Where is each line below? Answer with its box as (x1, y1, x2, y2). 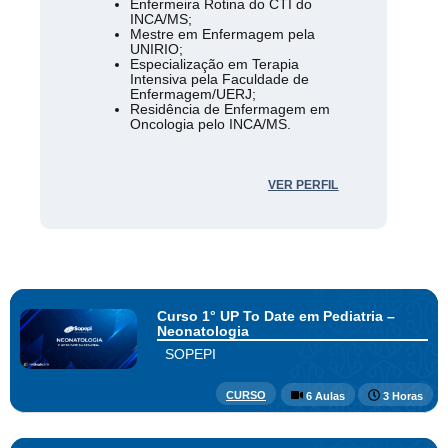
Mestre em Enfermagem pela (130, 26, 316, 43)
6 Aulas (305, 390, 345, 403)
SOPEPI (164, 346, 216, 363)
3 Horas (382, 390, 423, 403)
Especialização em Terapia (130, 56, 300, 73)
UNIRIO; (130, 41, 184, 58)
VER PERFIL (268, 178, 339, 193)
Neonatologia (156, 323, 249, 340)
